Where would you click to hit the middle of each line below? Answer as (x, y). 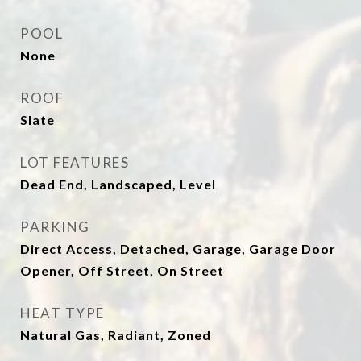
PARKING (55, 227)
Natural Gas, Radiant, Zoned (116, 335)
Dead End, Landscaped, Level (118, 184)
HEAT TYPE (62, 313)
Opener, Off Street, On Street (122, 270)
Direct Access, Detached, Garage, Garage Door (178, 249)
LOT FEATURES (75, 162)
